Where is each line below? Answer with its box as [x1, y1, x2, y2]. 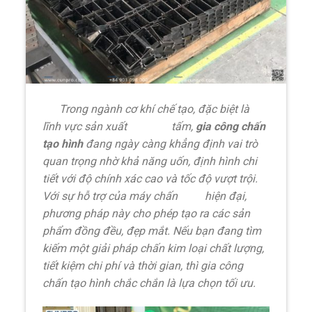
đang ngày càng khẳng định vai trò [83, 137, 258, 151]
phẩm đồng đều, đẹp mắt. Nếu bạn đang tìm [42, 224, 262, 238]
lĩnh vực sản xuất [42, 120, 130, 134]
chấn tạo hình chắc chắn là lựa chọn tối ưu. [42, 276, 256, 290]
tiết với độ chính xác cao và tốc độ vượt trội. [42, 172, 258, 186]
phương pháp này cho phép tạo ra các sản [42, 207, 251, 221]
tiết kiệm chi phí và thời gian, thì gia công [42, 259, 244, 273]
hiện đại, [202, 189, 247, 203]
